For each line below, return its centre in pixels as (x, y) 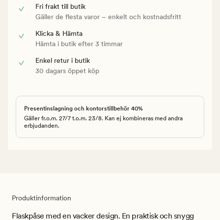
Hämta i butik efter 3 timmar (79, 43)
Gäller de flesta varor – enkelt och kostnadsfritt (108, 16)
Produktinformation (41, 198)
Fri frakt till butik (60, 6)
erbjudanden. (42, 125)
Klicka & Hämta (59, 33)
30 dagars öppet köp (67, 70)
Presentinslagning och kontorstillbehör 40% (83, 108)
